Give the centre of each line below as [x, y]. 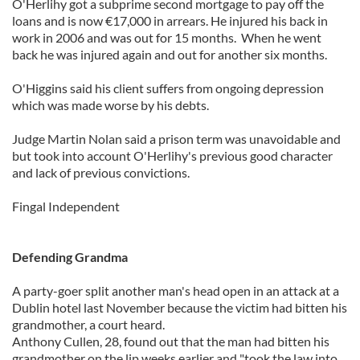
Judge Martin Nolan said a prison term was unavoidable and [176, 139]
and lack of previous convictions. [101, 172]
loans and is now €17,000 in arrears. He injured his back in [170, 20]
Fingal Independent [66, 206]
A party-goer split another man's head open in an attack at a [176, 290]
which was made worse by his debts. [112, 105]
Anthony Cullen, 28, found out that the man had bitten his [171, 341]
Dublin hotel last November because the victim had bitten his [180, 307]
